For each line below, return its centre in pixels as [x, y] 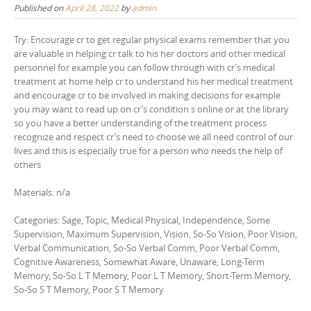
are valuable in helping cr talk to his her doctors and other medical [150, 53]
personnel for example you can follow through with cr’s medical [144, 67]
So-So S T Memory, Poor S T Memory [89, 289]
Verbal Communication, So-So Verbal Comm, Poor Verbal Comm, [147, 248]
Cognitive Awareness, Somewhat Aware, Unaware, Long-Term [139, 262]
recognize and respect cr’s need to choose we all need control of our [153, 137]
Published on [40, 8]
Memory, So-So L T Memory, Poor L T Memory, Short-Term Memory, [152, 276]
